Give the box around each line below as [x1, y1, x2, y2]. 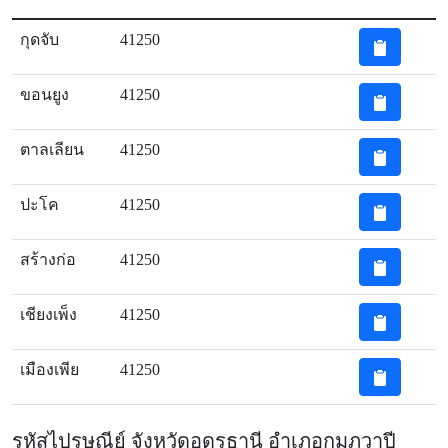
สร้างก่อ [20, 251, 76, 268]
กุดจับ [20, 31, 59, 48]
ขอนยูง [20, 86, 69, 103]
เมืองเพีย [20, 361, 79, 378]
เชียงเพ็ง [20, 306, 77, 323]
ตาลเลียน [20, 141, 84, 158]
